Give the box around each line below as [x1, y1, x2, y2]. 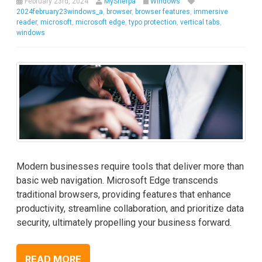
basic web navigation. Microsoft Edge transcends [16, 175, 218, 187]
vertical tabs [180, 18, 220, 27]
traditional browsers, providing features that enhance [16, 189, 231, 201]
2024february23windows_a [16, 8, 103, 16]
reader [16, 18, 37, 27]
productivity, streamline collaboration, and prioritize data [16, 203, 244, 215]
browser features [135, 8, 190, 16]
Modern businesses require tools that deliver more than [16, 161, 244, 173]
